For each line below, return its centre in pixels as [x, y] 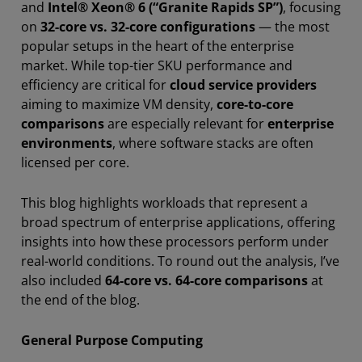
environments [67, 143]
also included [63, 280]
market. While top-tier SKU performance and [157, 65]
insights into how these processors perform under [175, 241]
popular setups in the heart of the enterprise [158, 46]
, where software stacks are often [213, 143]
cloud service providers [243, 84]
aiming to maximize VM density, [119, 104]
